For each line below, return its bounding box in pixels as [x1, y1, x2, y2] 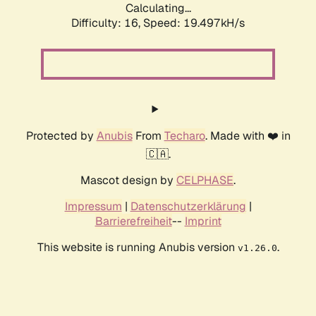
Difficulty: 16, [71, 16, 143, 31]
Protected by [25, 128, 97, 144]
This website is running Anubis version [37, 240, 238, 255]
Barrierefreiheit [95, 214, 172, 229]
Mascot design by [80, 173, 176, 188]
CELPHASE [176, 173, 233, 188]
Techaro [164, 128, 205, 144]
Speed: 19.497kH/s [143, 16, 245, 31]
